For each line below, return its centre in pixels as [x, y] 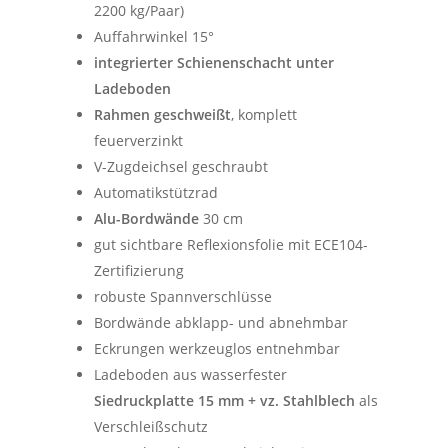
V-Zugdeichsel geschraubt [181, 167]
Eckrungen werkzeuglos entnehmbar [217, 349]
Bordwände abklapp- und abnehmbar [221, 323]
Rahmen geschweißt [163, 115]
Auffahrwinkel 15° [154, 37]
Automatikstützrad [156, 193]
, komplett [264, 115]
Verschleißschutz [151, 427]
